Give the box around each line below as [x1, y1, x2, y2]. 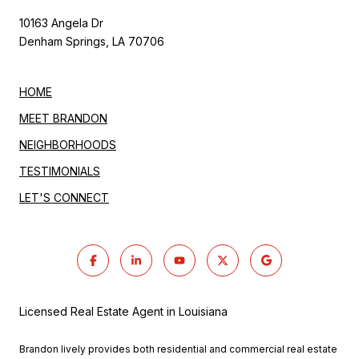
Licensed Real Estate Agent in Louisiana [19, 304, 228, 318]
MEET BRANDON [19, 111, 107, 125]
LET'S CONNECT [19, 190, 109, 204]
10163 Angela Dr [19, 15, 103, 30]
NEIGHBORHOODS [19, 137, 116, 151]
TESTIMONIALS [19, 163, 100, 178]
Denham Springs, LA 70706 [19, 34, 167, 48]
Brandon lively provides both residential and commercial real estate [19, 343, 337, 356]
